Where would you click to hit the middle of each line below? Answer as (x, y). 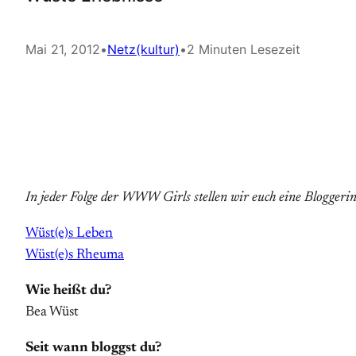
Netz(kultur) (143, 49)
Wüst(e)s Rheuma (75, 255)
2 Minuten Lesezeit (244, 49)
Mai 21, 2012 (63, 49)
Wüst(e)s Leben (69, 234)
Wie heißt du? (68, 291)
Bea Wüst (52, 312)
